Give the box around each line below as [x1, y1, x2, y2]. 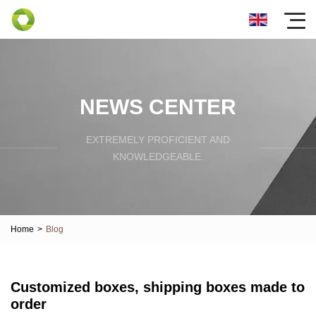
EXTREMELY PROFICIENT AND [86, 133, 230, 145]
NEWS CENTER [80, 95, 236, 119]
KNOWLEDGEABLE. [112, 150, 204, 162]
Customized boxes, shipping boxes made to [11, 279, 305, 295]
